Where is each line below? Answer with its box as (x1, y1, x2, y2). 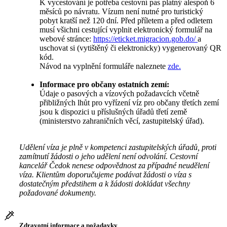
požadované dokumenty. (19, 188, 96, 197)
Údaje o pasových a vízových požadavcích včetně (40, 89, 199, 98)
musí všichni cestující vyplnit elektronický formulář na (40, 25, 212, 34)
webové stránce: (40, 34, 93, 43)
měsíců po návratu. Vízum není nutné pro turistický (40, 7, 203, 16)
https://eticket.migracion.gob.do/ (93, 34, 198, 43)
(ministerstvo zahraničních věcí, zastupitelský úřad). (40, 117, 206, 125)
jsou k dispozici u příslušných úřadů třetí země (40, 107, 187, 116)
